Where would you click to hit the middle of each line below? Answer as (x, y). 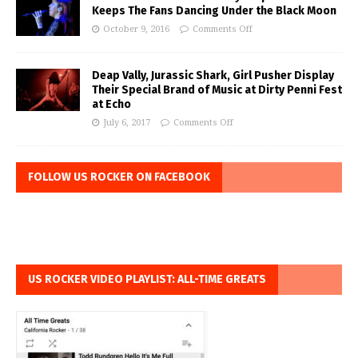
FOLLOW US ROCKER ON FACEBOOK (119, 177)
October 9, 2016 (136, 30)
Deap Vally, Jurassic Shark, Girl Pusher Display (213, 76)
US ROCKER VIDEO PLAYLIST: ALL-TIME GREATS (147, 280)
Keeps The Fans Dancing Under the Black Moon (214, 11)
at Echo (111, 105)
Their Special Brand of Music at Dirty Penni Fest (217, 90)
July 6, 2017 (127, 123)
